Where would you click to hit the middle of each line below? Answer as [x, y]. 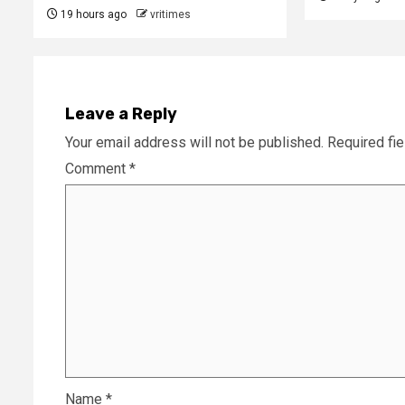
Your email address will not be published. [194, 143]
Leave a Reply [121, 114]
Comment [97, 169]
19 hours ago [92, 15]
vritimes [170, 15]
